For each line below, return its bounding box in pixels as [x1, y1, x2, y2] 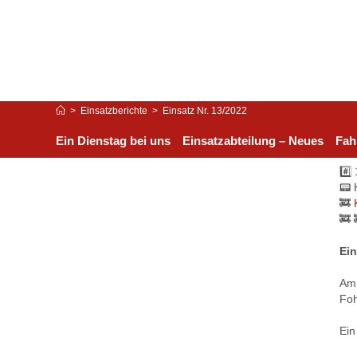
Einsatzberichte [80, 105, 148, 117]
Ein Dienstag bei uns [56, 134, 171, 148]
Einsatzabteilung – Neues [182, 134, 324, 148]
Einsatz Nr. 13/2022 [163, 105, 248, 117]
